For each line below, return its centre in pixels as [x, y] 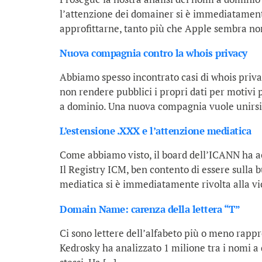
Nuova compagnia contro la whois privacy [154, 53]
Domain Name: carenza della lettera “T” [150, 209]
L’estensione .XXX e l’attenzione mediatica [155, 131]
